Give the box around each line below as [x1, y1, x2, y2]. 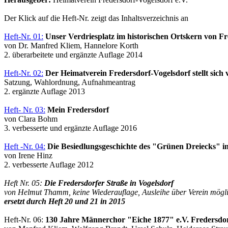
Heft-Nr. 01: [4, 32, 43, 41]
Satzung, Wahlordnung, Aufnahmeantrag [4, 77, 135, 87]
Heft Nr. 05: [4, 178, 44, 187]
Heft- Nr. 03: [4, 105, 45, 114]
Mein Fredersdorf [47, 105, 109, 114]
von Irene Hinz [4, 151, 52, 160]
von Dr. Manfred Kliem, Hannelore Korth [4, 41, 138, 50]
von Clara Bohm [4, 114, 58, 123]
